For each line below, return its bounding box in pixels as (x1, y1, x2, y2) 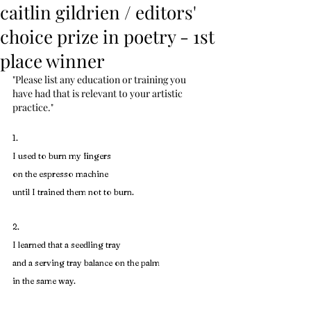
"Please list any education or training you (12, 73, 188, 86)
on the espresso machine (12, 169, 108, 179)
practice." (12, 101, 53, 114)
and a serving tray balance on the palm (12, 258, 160, 268)
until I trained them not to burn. (12, 187, 134, 197)
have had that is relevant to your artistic (12, 87, 185, 100)
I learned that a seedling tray (12, 239, 121, 250)
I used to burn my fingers (12, 151, 111, 161)
